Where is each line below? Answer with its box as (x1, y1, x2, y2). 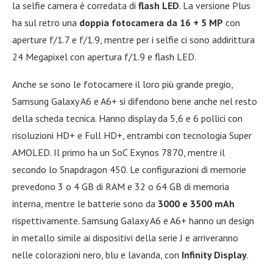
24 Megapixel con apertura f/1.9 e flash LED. (12, 50, 196, 63)
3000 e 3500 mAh (158, 197, 235, 210)
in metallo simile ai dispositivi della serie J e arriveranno (12, 231, 238, 244)
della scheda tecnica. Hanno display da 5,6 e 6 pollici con (12, 112, 243, 124)
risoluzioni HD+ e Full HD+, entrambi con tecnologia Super (12, 129, 252, 141)
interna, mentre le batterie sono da (12, 197, 158, 210)
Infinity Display (182, 248, 247, 261)
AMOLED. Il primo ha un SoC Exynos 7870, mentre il (12, 146, 225, 158)
